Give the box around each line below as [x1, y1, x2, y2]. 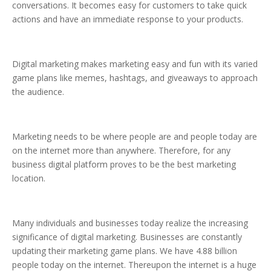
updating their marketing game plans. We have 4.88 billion [12, 245, 237, 257]
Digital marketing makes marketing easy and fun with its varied [12, 58, 258, 70]
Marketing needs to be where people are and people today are [12, 131, 257, 143]
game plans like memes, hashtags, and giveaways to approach [12, 72, 258, 84]
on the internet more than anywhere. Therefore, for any [12, 145, 230, 157]
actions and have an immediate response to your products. [12, 13, 243, 25]
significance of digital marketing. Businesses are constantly [12, 231, 242, 243]
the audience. [12, 86, 64, 98]
